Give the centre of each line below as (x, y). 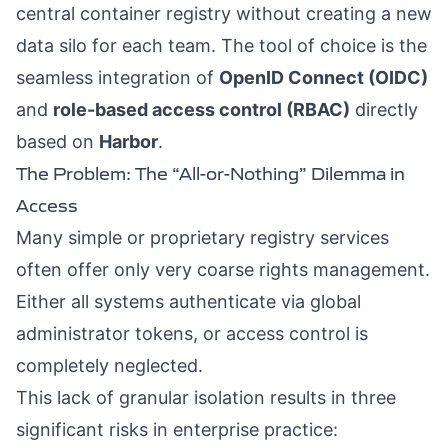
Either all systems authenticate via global (188, 301)
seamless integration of (117, 77)
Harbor (128, 141)
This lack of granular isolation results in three (206, 397)
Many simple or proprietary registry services (202, 237)
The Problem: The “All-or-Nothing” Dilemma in (210, 174)
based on (57, 141)
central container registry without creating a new (224, 13)
